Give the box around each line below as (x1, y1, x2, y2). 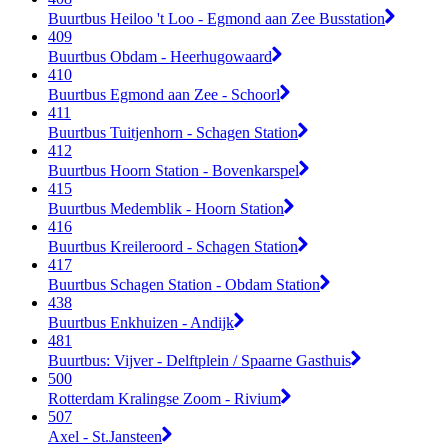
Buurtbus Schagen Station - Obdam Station (48, 275, 320, 293)
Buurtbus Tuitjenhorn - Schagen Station (48, 123, 298, 141)
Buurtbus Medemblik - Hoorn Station (48, 199, 284, 217)
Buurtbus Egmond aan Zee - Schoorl (48, 85, 280, 103)
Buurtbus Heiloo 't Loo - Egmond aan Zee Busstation (48, 9, 385, 27)
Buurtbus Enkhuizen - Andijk (48, 313, 234, 331)
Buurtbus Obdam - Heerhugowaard (48, 47, 272, 65)
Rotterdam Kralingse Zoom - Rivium (48, 389, 281, 407)
